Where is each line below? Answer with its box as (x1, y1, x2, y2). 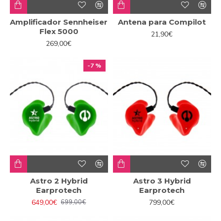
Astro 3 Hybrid (133, 176, 191, 185)
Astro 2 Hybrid (30, 176, 88, 185)
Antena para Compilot (118, 17, 206, 27)
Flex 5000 (39, 26, 78, 36)
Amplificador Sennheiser (10, 17, 108, 27)
